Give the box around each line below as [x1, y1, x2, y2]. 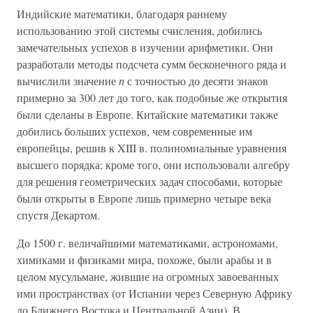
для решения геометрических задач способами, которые [17, 173, 282, 189]
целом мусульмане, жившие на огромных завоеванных [17, 268, 279, 284]
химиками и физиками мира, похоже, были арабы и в [17, 252, 272, 267]
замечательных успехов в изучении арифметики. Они [17, 39, 273, 54]
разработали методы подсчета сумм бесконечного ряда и [17, 56, 286, 71]
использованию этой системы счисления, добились [17, 22, 262, 38]
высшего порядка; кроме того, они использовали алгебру [17, 156, 290, 172]
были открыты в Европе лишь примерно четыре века [17, 190, 271, 205]
